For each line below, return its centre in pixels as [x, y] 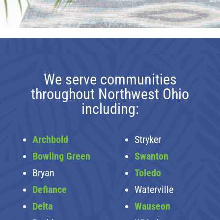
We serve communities [110, 79]
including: [110, 109]
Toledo [148, 173]
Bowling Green [61, 156]
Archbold [50, 139]
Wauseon [152, 206]
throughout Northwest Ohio [110, 94]
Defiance [50, 189]
